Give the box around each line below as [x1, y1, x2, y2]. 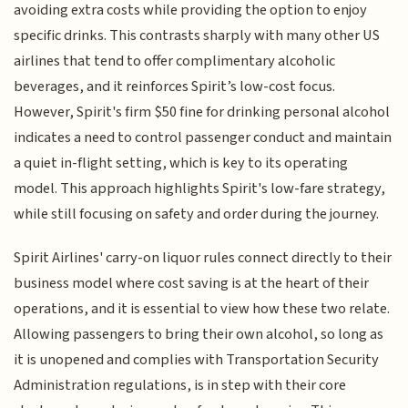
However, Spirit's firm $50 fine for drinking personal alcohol [14, 100, 391, 123]
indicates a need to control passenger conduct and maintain [14, 126, 393, 148]
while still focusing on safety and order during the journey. [14, 202, 380, 225]
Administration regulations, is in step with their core [14, 374, 347, 397]
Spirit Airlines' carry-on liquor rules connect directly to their [14, 247, 393, 270]
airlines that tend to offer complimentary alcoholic [14, 49, 336, 72]
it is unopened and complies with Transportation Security [14, 349, 380, 372]
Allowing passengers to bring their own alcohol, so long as [14, 323, 384, 346]
